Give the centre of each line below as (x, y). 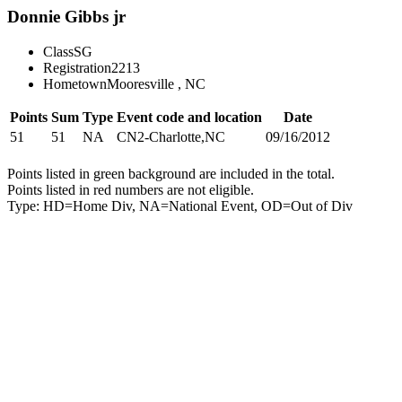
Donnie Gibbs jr (66, 17)
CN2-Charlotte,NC (171, 136)
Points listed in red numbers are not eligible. (131, 189)
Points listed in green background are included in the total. (171, 173)
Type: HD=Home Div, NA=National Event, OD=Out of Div (180, 205)
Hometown (75, 83)
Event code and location (189, 117)
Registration (77, 67)
